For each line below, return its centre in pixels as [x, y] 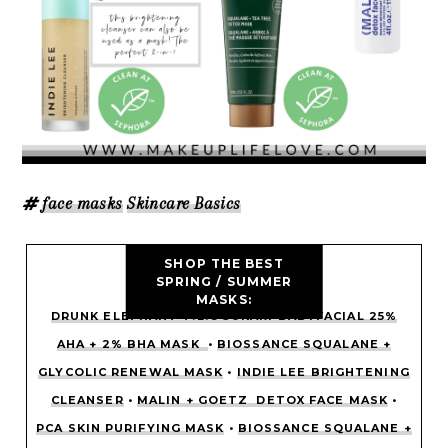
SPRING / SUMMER [224, 281]
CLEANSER [87, 400]
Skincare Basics [184, 203]
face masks [82, 203]
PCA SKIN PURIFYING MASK [130, 428]
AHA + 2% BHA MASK [132, 344]
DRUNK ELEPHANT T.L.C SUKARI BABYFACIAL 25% [224, 316]
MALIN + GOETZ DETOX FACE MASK [262, 400]
